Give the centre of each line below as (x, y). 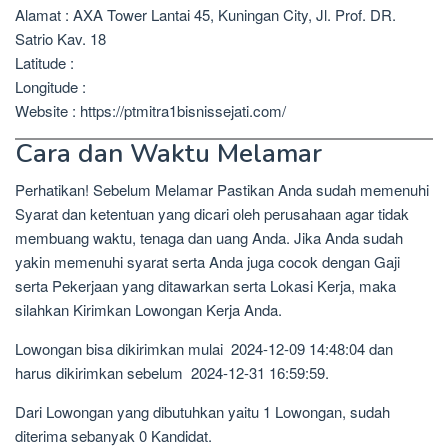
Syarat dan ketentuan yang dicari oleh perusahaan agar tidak (212, 214)
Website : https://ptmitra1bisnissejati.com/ (150, 111)
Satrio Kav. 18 (60, 39)
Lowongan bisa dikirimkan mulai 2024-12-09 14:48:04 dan (204, 349)
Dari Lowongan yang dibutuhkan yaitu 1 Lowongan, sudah (202, 412)
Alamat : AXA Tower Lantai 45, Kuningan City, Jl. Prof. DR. (205, 15)
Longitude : (50, 87)
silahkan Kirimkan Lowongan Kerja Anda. (148, 310)
